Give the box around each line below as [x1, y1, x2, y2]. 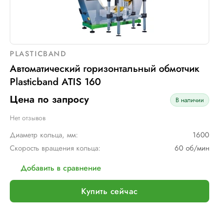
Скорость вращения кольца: [10, 143, 101, 153]
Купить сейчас [81, 185, 138, 197]
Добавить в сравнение [21, 162, 101, 174]
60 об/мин [175, 143, 209, 153]
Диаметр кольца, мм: [10, 130, 78, 140]
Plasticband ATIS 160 [10, 75, 101, 89]
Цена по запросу [10, 92, 89, 107]
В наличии [175, 95, 204, 105]
